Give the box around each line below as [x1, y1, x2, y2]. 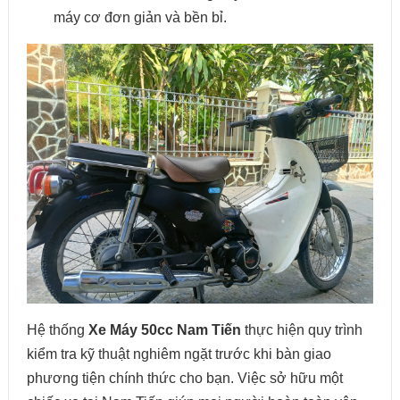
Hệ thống [26, 322, 88, 338]
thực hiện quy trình [240, 322, 362, 338]
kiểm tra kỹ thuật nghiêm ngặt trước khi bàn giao [26, 346, 331, 362]
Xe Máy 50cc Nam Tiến [87, 322, 241, 338]
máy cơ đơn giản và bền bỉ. [53, 10, 227, 26]
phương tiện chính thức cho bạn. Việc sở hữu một [26, 371, 343, 387]
